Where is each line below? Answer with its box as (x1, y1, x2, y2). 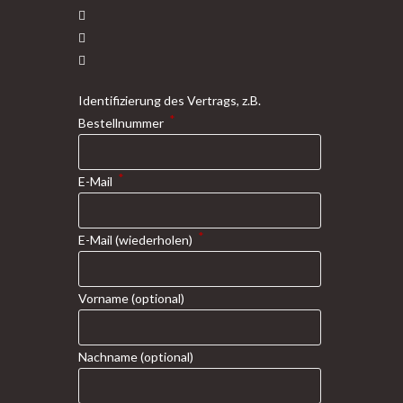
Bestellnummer (78, 115, 166, 131)
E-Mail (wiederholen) (78, 232, 195, 248)
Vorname (78, 291, 131, 307)
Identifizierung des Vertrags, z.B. (78, 93, 261, 109)
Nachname (78, 349, 140, 365)
